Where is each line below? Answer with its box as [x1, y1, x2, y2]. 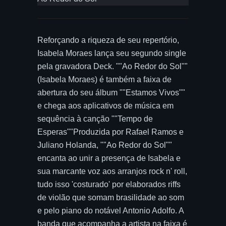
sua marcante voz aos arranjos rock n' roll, [37, 167, 187, 176]
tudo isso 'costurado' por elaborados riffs [37, 180, 181, 189]
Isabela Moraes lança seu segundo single [37, 49, 186, 58]
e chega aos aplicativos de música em [37, 101, 174, 110]
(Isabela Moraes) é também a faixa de [37, 75, 172, 84]
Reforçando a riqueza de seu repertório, [37, 36, 179, 44]
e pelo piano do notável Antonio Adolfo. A [37, 206, 184, 215]
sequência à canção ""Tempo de [37, 115, 153, 123]
